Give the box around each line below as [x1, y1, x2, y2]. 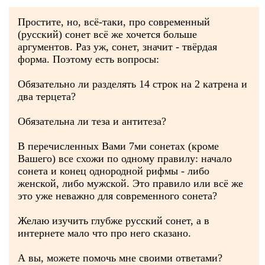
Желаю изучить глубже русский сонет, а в [18, 215, 209, 227]
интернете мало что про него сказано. [18, 227, 191, 239]
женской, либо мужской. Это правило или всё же [18, 177, 243, 189]
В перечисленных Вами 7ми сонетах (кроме [18, 140, 219, 152]
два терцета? [18, 91, 76, 102]
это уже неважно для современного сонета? [18, 190, 217, 202]
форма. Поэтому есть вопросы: [18, 53, 159, 65]
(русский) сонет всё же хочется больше [18, 28, 197, 40]
